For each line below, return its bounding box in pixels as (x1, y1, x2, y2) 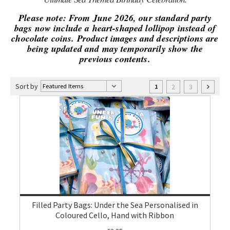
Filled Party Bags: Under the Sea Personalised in (31, 200, 198, 210)
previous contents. (80, 52, 150, 65)
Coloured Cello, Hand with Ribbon (55, 210, 175, 220)
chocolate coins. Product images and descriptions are (11, 32, 219, 45)
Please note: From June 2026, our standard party (18, 11, 212, 24)
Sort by (15, 82, 38, 91)
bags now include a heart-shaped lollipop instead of (14, 22, 216, 34)
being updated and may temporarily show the (27, 42, 203, 55)
